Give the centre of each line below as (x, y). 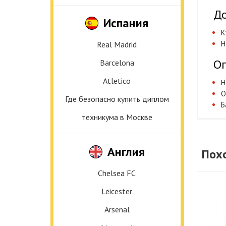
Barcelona (117, 63)
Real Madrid (117, 44)
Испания (126, 23)
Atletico (117, 81)
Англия (126, 152)
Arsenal (117, 209)
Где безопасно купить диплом (117, 99)
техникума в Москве (117, 117)
